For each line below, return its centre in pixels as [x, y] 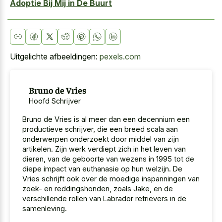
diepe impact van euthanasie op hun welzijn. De [102, 169]
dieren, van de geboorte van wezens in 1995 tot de [108, 159]
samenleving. [45, 209]
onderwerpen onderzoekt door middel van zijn [101, 139]
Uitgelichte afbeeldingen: [55, 57]
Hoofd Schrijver [55, 101]
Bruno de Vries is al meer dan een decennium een [106, 119]
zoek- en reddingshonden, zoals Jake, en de [98, 189]
